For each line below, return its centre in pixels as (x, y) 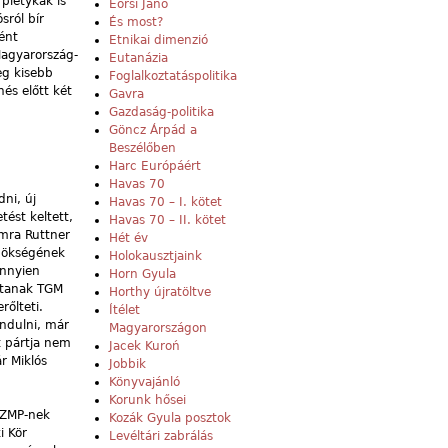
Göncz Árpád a (153, 130)
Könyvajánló (144, 382)
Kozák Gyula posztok (170, 418)
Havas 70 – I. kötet (165, 202)
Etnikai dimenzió (158, 40)
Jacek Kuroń (144, 346)
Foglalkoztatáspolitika (173, 76)
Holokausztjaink (155, 256)
